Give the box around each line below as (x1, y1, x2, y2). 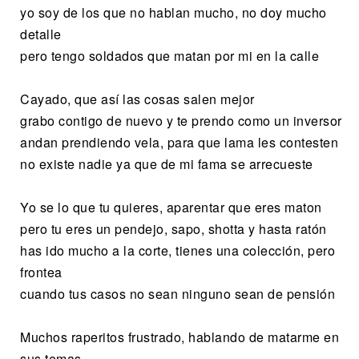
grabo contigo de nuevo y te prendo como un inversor (20, 111, 342, 130)
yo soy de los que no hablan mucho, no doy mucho (20, 2, 327, 22)
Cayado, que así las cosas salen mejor (20, 89, 255, 108)
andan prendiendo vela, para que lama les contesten (20, 132, 338, 151)
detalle (20, 24, 62, 43)
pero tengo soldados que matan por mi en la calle (20, 46, 319, 65)
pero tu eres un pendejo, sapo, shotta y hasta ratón (20, 219, 327, 238)
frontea (20, 262, 63, 281)
